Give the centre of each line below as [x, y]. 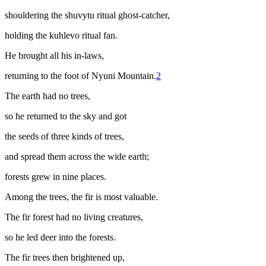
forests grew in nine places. [56, 177]
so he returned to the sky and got [66, 116]
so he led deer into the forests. [60, 237]
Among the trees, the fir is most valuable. [81, 197]
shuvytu [80, 15]
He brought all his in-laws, [54, 56]
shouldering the [35, 15]
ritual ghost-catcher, [132, 15]
